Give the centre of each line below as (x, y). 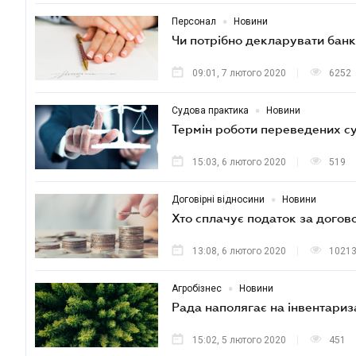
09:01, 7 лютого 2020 (239, 73)
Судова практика (210, 110)
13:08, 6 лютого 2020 (239, 251)
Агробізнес (197, 288)
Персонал (194, 21)
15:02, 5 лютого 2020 (239, 340)
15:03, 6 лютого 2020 (239, 162)
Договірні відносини (218, 199)
